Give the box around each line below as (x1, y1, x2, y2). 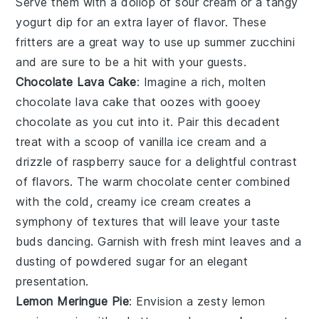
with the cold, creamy (16, 194, 142, 209)
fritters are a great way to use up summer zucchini (16, 35, 296, 50)
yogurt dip (16, 15, 73, 30)
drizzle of (16, 155, 73, 169)
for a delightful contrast (161, 155, 298, 169)
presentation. (16, 274, 89, 289)
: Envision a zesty (129, 294, 232, 309)
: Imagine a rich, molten (136, 75, 266, 90)
